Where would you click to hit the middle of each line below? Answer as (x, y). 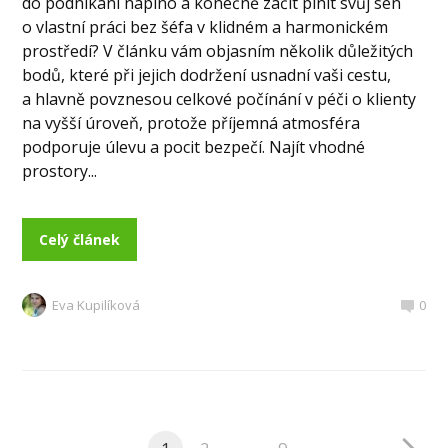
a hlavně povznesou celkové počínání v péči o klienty (219, 99)
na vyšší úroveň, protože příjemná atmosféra (191, 123)
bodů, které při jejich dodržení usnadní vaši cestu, (207, 75)
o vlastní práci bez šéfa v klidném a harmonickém (205, 27)
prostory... (60, 171)
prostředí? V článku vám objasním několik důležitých (218, 51)
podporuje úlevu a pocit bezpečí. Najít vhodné (194, 147)
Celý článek (80, 240)
